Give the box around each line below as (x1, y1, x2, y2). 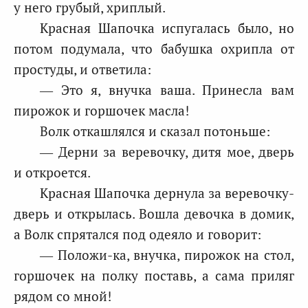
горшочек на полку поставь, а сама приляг (14, 267, 294, 284)
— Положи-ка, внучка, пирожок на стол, (40, 246, 294, 263)
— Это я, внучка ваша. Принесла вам (40, 81, 294, 98)
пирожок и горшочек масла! (14, 102, 189, 119)
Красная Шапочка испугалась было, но (40, 19, 294, 36)
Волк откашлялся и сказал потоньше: (40, 122, 270, 140)
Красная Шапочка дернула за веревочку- (40, 184, 294, 201)
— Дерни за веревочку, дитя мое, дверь (40, 143, 294, 160)
